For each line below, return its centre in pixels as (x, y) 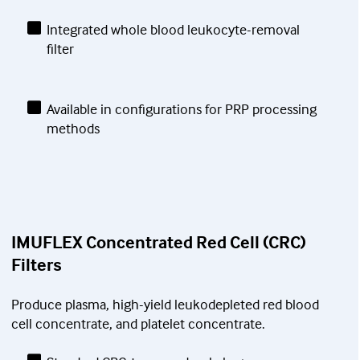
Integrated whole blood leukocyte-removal (173, 30)
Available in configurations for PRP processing (181, 109)
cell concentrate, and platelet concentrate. (138, 324)
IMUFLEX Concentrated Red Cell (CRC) (159, 242)
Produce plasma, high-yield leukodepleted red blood (165, 305)
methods (73, 129)
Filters (37, 265)
